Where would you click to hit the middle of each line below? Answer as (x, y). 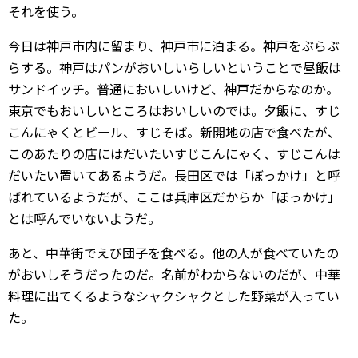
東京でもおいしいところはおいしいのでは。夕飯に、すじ (174, 110)
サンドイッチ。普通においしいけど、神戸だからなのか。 (173, 89)
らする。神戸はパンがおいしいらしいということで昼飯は (175, 67)
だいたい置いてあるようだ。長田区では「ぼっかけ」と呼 (174, 175)
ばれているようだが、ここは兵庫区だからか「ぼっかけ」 (174, 197)
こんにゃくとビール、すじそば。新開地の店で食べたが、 (174, 132)
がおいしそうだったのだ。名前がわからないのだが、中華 (174, 274)
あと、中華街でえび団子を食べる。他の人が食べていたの (173, 253)
